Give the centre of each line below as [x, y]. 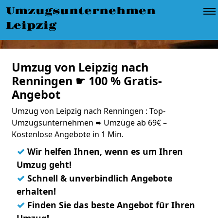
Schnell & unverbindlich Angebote [99, 178]
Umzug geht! [44, 164]
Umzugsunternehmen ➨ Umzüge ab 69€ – [89, 123]
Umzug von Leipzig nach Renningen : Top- [89, 111]
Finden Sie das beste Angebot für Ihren [110, 205]
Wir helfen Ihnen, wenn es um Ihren [104, 151]
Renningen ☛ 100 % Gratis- [87, 81]
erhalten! [36, 191]
